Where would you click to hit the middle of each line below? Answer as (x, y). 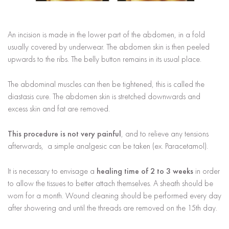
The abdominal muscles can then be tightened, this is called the (106, 84)
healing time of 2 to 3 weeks (145, 171)
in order (207, 171)
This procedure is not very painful (64, 133)
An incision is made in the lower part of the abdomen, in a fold (106, 34)
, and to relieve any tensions (165, 133)
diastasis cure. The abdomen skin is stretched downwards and (104, 96)
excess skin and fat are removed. (59, 108)
